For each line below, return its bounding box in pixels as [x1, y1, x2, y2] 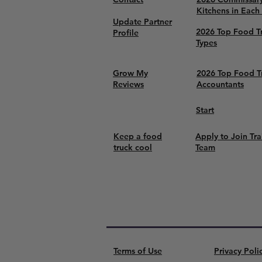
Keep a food [113, 131, 162, 142]
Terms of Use [113, 246, 162, 256]
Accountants [196, 79, 244, 89]
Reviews [113, 79, 144, 89]
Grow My [113, 68, 148, 78]
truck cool [113, 142, 152, 153]
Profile [113, 27, 139, 38]
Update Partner [113, 16, 172, 27]
